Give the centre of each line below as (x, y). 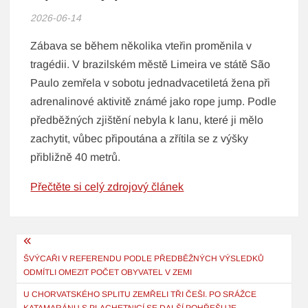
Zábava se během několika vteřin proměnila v (141, 46)
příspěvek (52, 290)
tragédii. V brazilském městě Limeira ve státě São (151, 65)
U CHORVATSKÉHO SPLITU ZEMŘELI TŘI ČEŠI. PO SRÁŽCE (140, 295)
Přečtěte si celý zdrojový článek (107, 187)
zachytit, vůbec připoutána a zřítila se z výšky (140, 139)
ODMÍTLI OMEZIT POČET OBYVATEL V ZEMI (108, 273)
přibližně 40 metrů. (76, 157)
